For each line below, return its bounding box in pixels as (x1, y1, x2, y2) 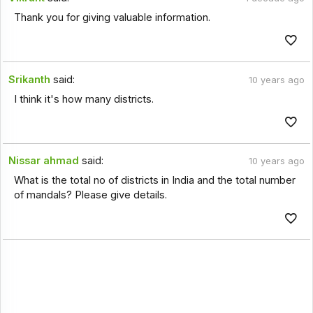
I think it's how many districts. (13, 92, 154, 105)
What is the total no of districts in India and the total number (13, 174, 296, 187)
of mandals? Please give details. (13, 189, 167, 202)
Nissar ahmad (8, 154, 80, 168)
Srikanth (8, 73, 51, 86)
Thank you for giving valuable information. (13, 11, 210, 24)
